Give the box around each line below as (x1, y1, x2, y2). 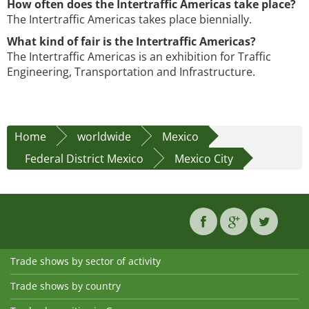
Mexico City (175, 151, 233, 167)
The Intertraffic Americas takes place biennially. (7, 12, 252, 28)
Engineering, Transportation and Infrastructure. (7, 64, 255, 80)
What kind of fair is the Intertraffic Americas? (7, 34, 256, 50)
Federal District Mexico (25, 151, 143, 167)
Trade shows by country (10, 279, 121, 293)
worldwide (77, 129, 131, 145)
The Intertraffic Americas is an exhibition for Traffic (7, 49, 271, 65)
